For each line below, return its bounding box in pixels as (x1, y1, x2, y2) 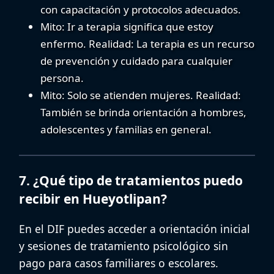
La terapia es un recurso (134, 37, 254, 51)
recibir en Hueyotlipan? (19, 190, 167, 208)
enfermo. (40, 37, 89, 51)
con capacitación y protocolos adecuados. (40, 2, 241, 17)
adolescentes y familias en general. (40, 122, 212, 137)
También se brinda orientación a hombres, (40, 105, 246, 120)
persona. (40, 71, 84, 86)
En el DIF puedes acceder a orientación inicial (19, 221, 250, 237)
